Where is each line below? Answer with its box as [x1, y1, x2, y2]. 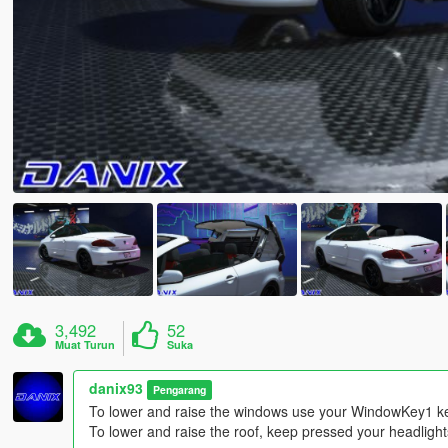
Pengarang [153, 382, 207, 398]
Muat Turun [55, 337, 116, 353]
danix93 [88, 378, 143, 399]
